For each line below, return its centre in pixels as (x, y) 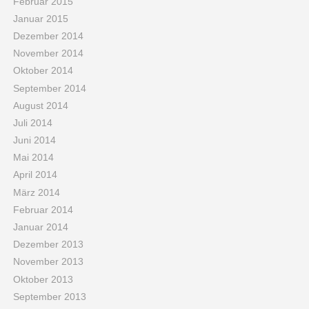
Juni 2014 (34, 140)
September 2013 (49, 296)
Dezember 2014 (48, 36)
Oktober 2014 (43, 71)
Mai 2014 (33, 158)
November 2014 (48, 53)
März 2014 (36, 192)
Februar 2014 (43, 209)
